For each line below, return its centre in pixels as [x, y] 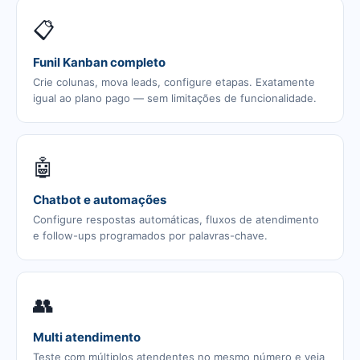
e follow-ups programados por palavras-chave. [150, 235]
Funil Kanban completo [99, 62]
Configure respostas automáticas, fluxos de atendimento [176, 219]
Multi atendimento [87, 337]
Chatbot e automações [100, 200]
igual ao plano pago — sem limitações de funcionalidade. [175, 98]
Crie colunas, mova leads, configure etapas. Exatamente [174, 82]
